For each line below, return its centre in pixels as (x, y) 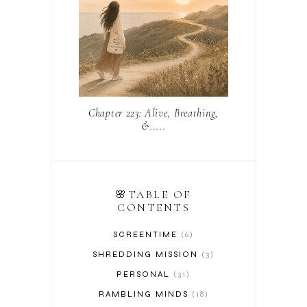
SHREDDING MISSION (145, 254)
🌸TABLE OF (153, 194)
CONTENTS (153, 207)
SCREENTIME (145, 234)
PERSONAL (143, 274)
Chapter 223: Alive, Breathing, (153, 113)
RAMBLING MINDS (143, 294)
